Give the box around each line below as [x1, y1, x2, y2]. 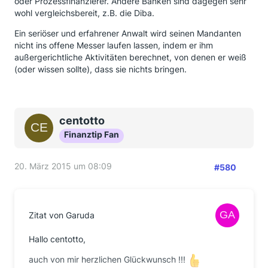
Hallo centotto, [29, 234, 86, 244]
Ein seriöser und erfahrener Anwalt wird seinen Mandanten [14, 28, 241, 38]
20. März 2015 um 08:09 [14, 161, 112, 171]
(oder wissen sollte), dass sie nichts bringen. [14, 64, 187, 74]
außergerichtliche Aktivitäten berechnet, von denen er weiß [14, 52, 246, 62]
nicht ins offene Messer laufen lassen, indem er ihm [14, 40, 213, 50]
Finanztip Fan [64, 129, 119, 139]
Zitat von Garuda [29, 210, 95, 220]
